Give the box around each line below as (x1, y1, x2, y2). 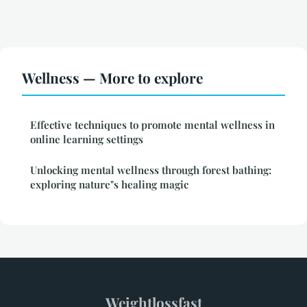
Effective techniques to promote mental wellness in (30, 117, 275, 132)
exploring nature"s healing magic (30, 177, 188, 191)
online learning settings (30, 132, 143, 146)
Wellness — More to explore (22, 67, 203, 87)
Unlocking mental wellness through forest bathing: (30, 162, 271, 177)
